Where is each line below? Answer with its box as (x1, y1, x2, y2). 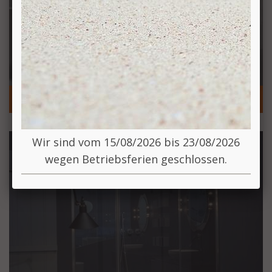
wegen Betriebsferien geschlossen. (45, 152, 227, 166)
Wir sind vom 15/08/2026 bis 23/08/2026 (32, 135, 240, 149)
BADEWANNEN (18, 90, 95, 106)
